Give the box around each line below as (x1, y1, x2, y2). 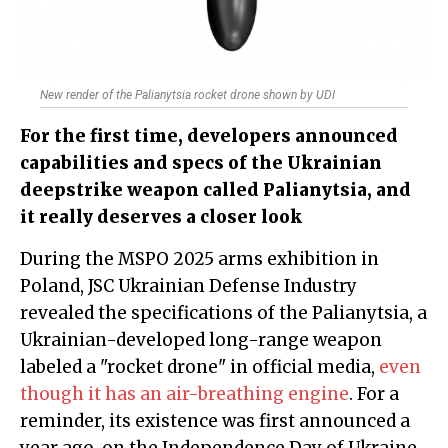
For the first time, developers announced (20, 125, 398, 148)
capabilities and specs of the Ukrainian (20, 152, 382, 175)
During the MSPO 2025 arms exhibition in (20, 248, 33, 271)
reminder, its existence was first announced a (20, 410, 410, 433)
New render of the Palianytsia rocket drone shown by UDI (40, 88, 335, 103)
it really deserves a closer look (20, 206, 302, 229)
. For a (349, 383, 399, 406)
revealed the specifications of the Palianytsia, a (20, 302, 427, 325)
